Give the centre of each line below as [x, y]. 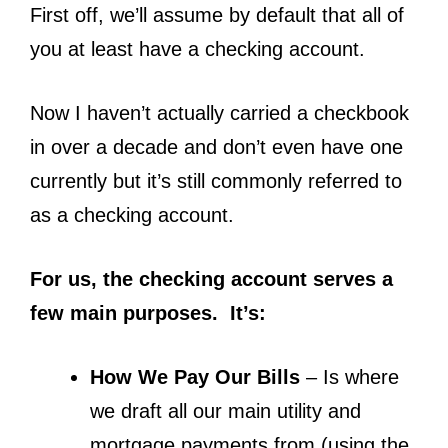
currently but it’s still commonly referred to [216, 180]
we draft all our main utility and [225, 410]
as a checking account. [132, 214]
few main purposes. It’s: [148, 312]
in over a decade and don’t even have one [216, 146]
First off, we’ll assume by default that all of [217, 14]
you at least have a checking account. [197, 48]
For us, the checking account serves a [211, 278]
